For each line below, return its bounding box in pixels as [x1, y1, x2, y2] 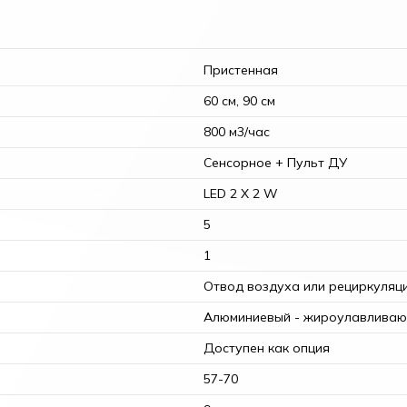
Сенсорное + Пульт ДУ [203, 154, 347, 171]
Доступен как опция [203, 339, 330, 356]
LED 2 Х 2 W [203, 184, 278, 202]
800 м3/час [203, 123, 270, 140]
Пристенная [203, 61, 278, 78]
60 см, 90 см [203, 92, 275, 109]
